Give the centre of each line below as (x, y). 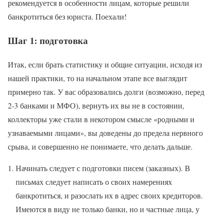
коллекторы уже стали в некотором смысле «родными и (101, 119)
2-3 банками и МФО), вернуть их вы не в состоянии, (96, 105)
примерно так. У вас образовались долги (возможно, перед (106, 91)
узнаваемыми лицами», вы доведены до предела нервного (105, 132)
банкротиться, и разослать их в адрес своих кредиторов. (109, 195)
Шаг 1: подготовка (48, 41)
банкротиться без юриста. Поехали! (67, 17)
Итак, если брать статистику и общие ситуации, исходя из (105, 64)
